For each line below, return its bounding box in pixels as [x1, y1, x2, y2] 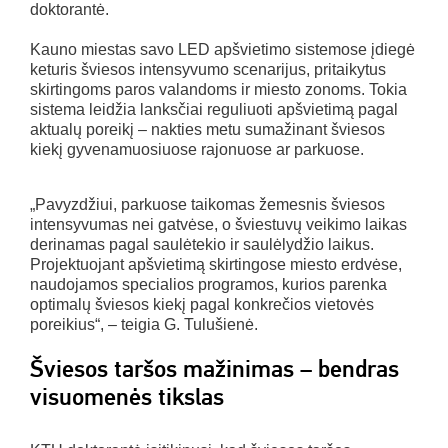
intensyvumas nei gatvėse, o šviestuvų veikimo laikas [30, 216, 407, 234]
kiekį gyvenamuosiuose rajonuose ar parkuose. [30, 141, 364, 159]
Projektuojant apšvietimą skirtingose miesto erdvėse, [30, 256, 402, 274]
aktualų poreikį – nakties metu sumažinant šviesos [30, 121, 385, 139]
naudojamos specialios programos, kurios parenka [30, 276, 387, 294]
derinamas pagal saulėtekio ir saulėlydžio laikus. [30, 236, 374, 254]
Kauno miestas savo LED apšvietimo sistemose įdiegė [30, 41, 415, 59]
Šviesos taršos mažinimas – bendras [30, 354, 399, 385]
